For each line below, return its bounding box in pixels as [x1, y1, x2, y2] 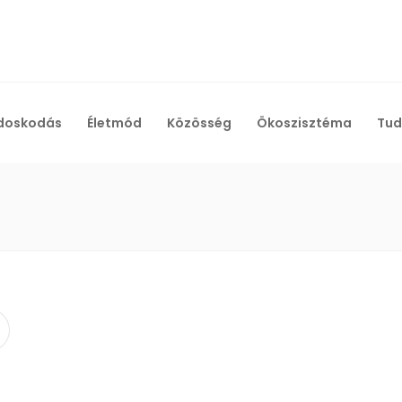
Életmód [87, 113, 142, 132]
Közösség [167, 113, 232, 132]
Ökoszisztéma [257, 113, 352, 132]
